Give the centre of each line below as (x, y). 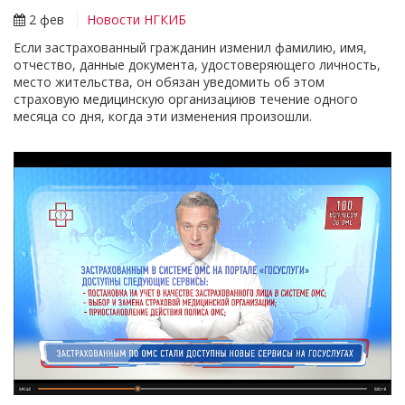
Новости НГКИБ (137, 20)
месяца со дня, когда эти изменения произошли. (163, 117)
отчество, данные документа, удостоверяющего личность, (197, 65)
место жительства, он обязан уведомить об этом (169, 82)
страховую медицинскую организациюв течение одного (186, 99)
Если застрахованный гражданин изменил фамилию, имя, (190, 48)
